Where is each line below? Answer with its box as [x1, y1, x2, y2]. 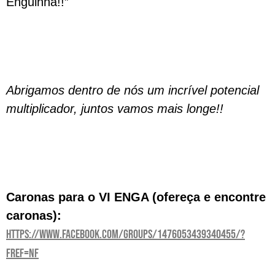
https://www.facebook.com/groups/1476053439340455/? [6, 227, 245, 242]
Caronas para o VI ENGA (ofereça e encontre [6, 190, 266, 204]
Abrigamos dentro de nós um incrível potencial [6, 83, 259, 97]
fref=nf [6, 246, 39, 261]
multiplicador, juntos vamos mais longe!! [6, 102, 227, 115]
